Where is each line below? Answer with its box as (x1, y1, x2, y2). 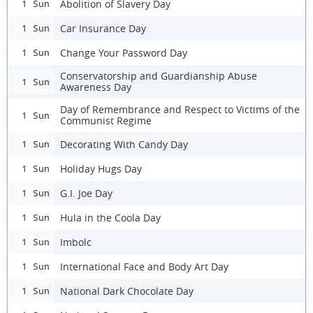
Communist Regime (60, 114, 152, 127)
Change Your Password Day (60, 45, 187, 59)
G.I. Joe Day (60, 186, 112, 200)
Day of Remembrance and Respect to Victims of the (60, 103, 300, 116)
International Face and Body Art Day (60, 259, 228, 273)
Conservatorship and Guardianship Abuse (60, 69, 257, 82)
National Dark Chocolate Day (60, 284, 194, 298)
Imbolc (60, 235, 92, 249)
